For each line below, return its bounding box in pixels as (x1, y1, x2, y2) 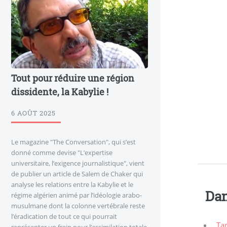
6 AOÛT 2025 (11, 108, 56, 118)
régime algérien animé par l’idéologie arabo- (11, 190, 142, 200)
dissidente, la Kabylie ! (11, 85, 108, 98)
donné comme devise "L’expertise (11, 147, 112, 157)
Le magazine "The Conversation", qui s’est (11, 137, 136, 146)
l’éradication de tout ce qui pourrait (11, 211, 117, 221)
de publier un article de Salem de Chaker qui (11, 169, 143, 178)
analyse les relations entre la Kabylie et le (11, 179, 133, 189)
